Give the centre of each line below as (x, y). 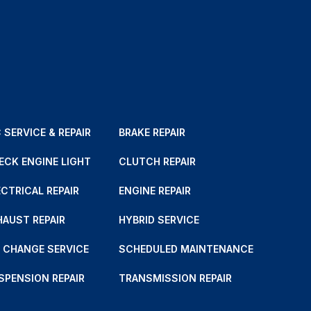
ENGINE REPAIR (155, 191)
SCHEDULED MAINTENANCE (186, 249)
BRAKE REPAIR (152, 133)
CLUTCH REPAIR (158, 162)
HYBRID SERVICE (159, 220)
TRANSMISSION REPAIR (176, 278)
